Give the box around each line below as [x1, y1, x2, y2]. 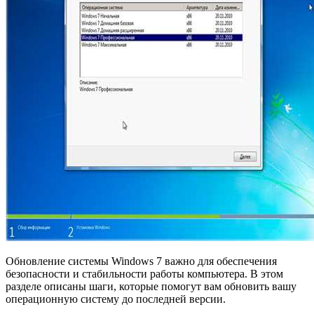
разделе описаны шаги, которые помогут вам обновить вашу [6, 280, 296, 292]
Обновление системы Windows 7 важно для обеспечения [6, 254, 277, 267]
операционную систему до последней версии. [6, 292, 226, 305]
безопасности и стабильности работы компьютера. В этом [6, 267, 283, 280]
